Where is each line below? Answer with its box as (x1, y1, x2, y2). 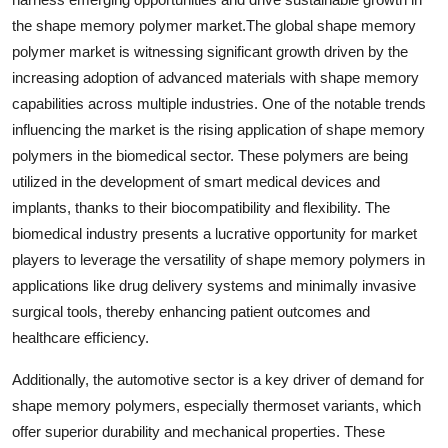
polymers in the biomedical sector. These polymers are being (12, 146, 408, 164)
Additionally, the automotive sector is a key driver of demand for (12, 370, 424, 388)
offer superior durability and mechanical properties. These (12, 422, 385, 440)
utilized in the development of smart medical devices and (12, 172, 380, 190)
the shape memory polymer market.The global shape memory (12, 16, 416, 34)
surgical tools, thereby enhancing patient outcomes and (12, 302, 370, 320)
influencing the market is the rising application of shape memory (12, 120, 425, 138)
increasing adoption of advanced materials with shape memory (12, 68, 419, 86)
